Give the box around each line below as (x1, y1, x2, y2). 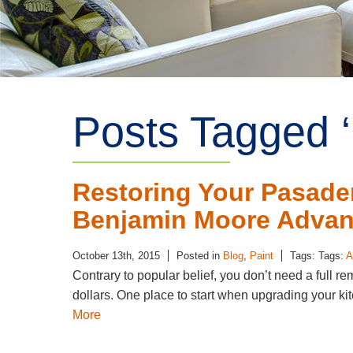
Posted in (176, 250, 223, 262)
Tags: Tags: (290, 250, 346, 262)
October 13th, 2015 (72, 250, 160, 262)
